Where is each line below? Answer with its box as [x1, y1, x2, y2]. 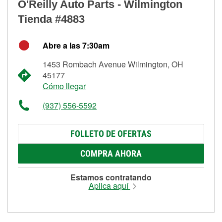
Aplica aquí [88, 179, 130, 191]
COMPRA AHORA [80, 148, 142, 159]
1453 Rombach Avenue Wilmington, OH [43, 58, 183, 70]
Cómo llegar [43, 80, 86, 92]
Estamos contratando [70, 171, 152, 183]
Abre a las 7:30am [43, 39, 110, 51]
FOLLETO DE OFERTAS [70, 128, 152, 139]
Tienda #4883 [18, 12, 85, 25]
